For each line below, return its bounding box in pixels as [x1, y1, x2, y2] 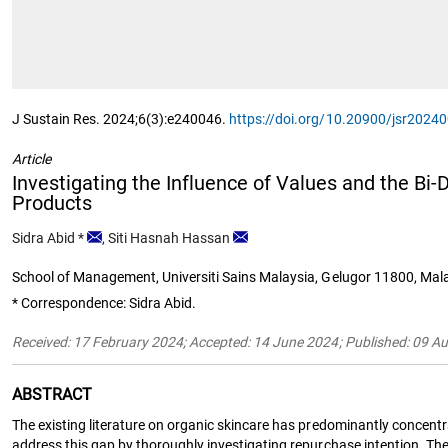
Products [12, 191, 93, 216]
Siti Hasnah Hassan [108, 229, 231, 246]
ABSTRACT [12, 384, 93, 404]
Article [12, 151, 52, 168]
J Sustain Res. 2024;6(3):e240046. [12, 111, 230, 128]
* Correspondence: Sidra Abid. [12, 294, 197, 311]
